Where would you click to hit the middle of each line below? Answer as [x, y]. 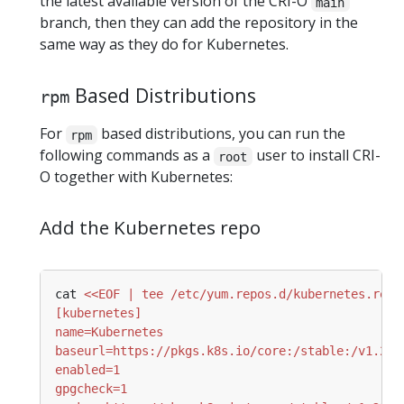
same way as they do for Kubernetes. [164, 45]
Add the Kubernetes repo [150, 228]
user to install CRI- [316, 156]
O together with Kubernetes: [136, 177]
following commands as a [127, 156]
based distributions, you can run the [221, 134]
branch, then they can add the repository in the [199, 23]
